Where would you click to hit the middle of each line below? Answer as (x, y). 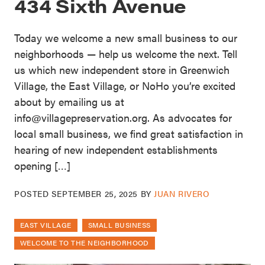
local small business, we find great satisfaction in (129, 134)
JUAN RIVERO (182, 194)
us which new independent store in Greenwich (122, 70)
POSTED (33, 194)
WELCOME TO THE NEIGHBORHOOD (85, 243)
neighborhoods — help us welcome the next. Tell (126, 54)
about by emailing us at (69, 102)
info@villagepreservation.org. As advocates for (123, 118)
